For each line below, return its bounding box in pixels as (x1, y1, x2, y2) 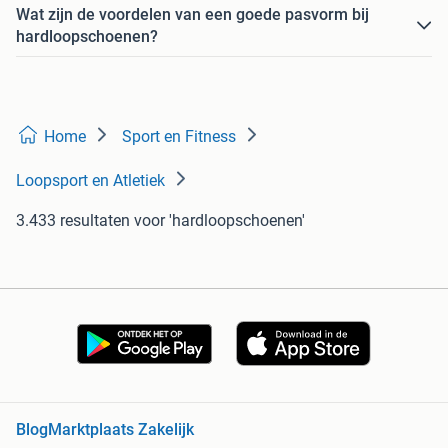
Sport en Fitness (122, 127, 236, 147)
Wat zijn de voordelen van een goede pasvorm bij (16, 5, 369, 25)
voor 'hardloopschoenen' (134, 211, 305, 231)
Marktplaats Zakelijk (48, 420, 194, 440)
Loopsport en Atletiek (16, 171, 165, 191)
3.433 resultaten (16, 211, 130, 231)
